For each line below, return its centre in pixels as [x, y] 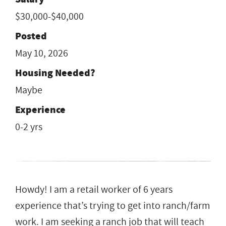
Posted [31, 36]
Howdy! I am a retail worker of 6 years [94, 189]
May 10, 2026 [42, 53]
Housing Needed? [55, 73]
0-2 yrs [29, 127]
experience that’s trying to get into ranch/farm [113, 206]
